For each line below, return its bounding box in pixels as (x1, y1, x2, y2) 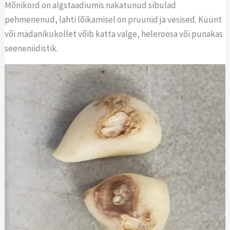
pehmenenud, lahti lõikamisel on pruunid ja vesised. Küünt (5, 13, 222, 25)
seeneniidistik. (5, 42, 60, 54)
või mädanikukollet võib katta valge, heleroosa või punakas (5, 28, 223, 40)
